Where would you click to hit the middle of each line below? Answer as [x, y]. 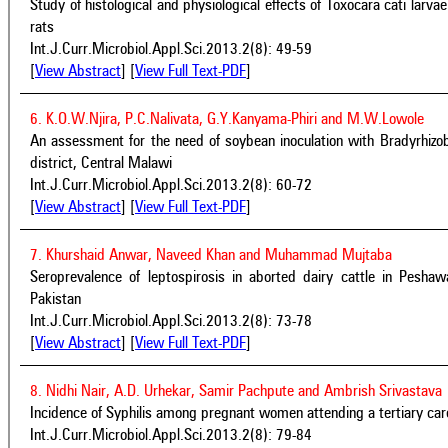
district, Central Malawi [101, 163]
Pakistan [55, 299]
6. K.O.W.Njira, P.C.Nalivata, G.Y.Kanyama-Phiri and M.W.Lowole [227, 119]
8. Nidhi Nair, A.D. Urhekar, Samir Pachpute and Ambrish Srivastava [236, 391]
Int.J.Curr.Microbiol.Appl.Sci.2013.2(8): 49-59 [171, 49]
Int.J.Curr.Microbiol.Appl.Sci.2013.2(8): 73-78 [171, 321]
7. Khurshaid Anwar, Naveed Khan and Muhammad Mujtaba [211, 255]
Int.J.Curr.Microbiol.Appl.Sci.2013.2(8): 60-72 [171, 185]
